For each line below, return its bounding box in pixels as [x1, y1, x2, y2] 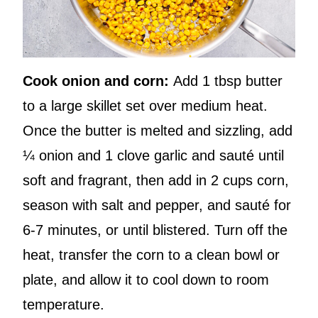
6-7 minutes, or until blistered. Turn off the [23, 221, 287, 238]
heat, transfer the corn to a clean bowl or [23, 246, 280, 263]
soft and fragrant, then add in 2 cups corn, [23, 172, 289, 188]
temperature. [23, 296, 104, 312]
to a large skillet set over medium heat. [23, 97, 268, 114]
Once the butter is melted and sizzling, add [23, 122, 292, 138]
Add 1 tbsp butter [173, 72, 283, 89]
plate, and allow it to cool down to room [23, 271, 269, 287]
